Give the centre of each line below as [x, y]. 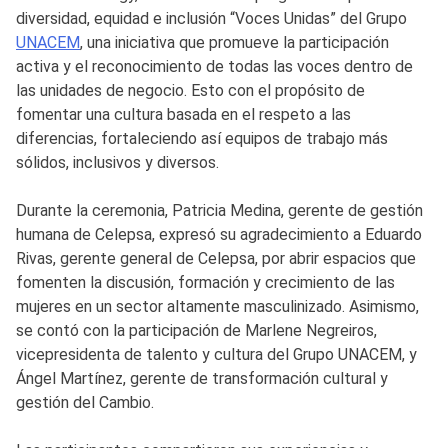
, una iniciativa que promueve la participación [234, 42]
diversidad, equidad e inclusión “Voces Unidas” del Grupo [211, 18]
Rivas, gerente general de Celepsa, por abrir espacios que [216, 258]
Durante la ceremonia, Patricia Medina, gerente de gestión [219, 210]
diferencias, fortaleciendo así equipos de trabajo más [202, 138]
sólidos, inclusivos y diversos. [117, 162]
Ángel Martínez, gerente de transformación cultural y [202, 378]
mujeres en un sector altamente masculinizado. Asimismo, [217, 306]
